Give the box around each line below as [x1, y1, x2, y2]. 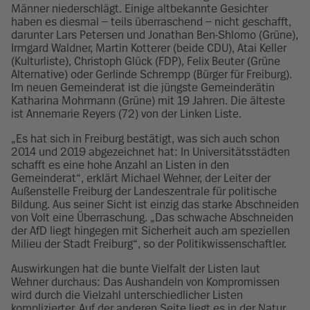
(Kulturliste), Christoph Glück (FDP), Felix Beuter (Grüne [11, 55, 280, 69]
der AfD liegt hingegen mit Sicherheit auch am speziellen [11, 224, 290, 238]
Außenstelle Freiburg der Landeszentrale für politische [11, 185, 277, 199]
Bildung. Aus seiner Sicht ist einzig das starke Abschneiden [11, 198, 299, 212]
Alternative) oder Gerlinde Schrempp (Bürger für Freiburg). [11, 68, 292, 82]
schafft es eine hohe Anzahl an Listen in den [11, 158, 229, 172]
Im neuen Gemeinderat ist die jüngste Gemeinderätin [11, 81, 275, 95]
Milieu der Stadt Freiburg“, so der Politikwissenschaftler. [11, 237, 286, 251]
